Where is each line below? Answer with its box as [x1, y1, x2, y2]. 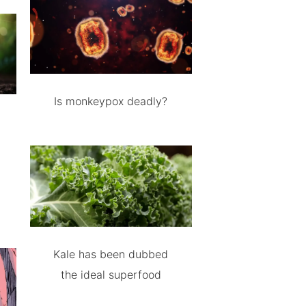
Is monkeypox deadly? [54, 94, 168, 109]
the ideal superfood [60, 268, 161, 281]
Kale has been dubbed [53, 247, 169, 261]
